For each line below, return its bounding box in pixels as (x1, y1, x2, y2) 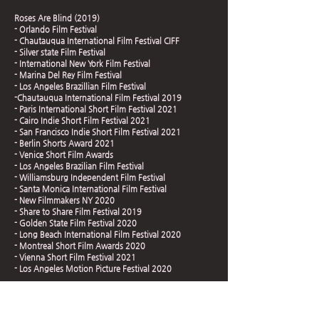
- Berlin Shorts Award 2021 (14, 139, 115, 148)
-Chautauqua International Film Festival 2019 (14, 93, 182, 103)
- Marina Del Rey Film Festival (14, 70, 122, 80)
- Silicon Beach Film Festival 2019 (14, 298, 137, 308)
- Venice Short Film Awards (14, 150, 113, 159)
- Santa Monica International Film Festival (14, 184, 167, 194)
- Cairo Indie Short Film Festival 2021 (14, 116, 150, 125)
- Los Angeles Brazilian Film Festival (14, 162, 144, 171)
